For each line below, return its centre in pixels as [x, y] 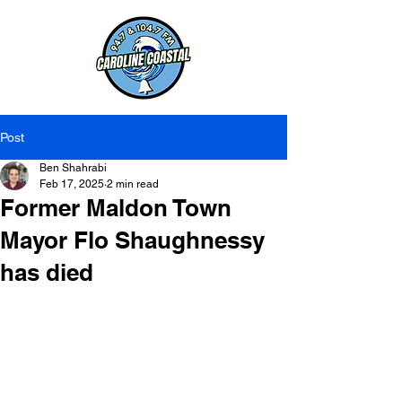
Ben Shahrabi [73, 168]
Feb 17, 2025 [72, 184]
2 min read [133, 184]
